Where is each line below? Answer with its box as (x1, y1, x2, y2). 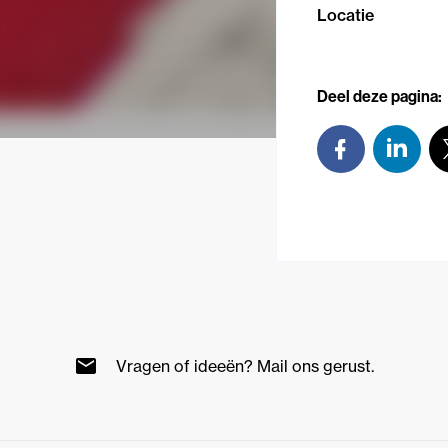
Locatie (317, 4, 374, 25)
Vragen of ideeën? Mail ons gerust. (116, 356, 374, 377)
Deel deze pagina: (317, 86, 442, 106)
